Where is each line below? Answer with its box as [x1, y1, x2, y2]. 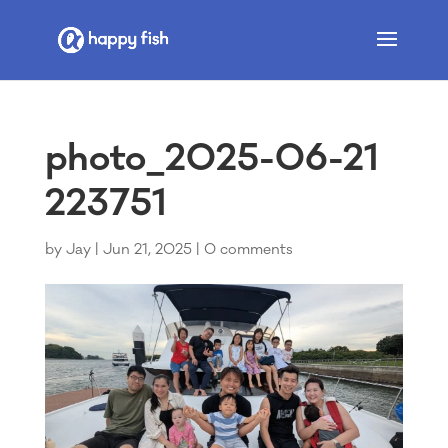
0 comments [203, 240, 293, 259]
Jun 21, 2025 [102, 240, 192, 259]
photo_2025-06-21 [44, 135, 379, 182]
